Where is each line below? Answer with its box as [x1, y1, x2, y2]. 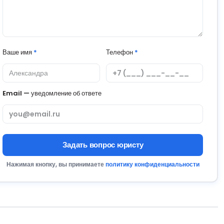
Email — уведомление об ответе [2, 88, 102, 98]
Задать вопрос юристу [62, 139, 143, 150]
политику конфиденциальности [105, 159, 199, 168]
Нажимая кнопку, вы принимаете [6, 159, 105, 168]
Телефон [105, 47, 134, 57]
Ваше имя [2, 47, 34, 57]
